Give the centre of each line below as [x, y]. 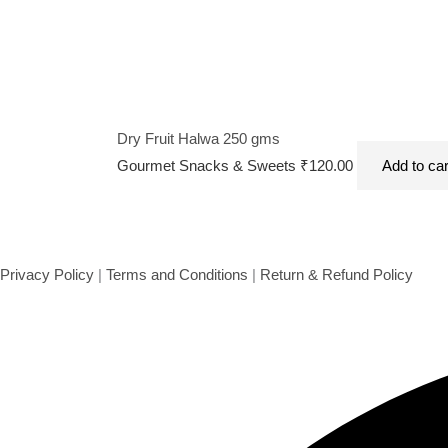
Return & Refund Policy [336, 275]
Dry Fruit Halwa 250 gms [198, 138]
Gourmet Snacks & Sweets [208, 165]
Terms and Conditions [177, 275]
